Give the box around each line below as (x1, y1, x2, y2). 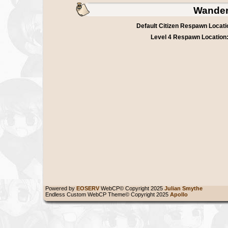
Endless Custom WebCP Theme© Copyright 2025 (42, 191, 170, 197)
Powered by (42, 185, 76, 191)
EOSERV (76, 185, 99, 191)
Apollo (170, 191, 191, 197)
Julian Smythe (164, 185, 206, 191)
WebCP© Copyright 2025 (99, 185, 164, 191)
